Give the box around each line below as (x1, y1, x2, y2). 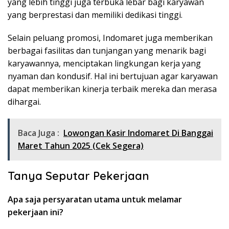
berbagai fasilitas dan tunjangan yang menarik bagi (8, 45, 206, 57)
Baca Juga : (18, 127, 59, 139)
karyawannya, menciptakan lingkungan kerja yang (8, 58, 201, 70)
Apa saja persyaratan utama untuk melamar (8, 194, 182, 205)
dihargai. (8, 96, 41, 108)
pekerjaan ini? (8, 207, 63, 218)
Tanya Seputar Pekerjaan (8, 169, 149, 184)
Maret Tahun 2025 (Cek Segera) (18, 140, 144, 152)
